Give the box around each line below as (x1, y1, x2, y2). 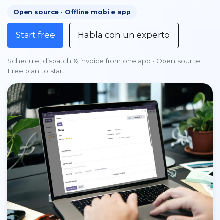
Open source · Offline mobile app (13, 8, 131, 16)
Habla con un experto (78, 30, 170, 40)
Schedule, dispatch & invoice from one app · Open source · (7, 56, 204, 65)
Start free (16, 30, 55, 40)
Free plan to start (7, 66, 65, 75)
